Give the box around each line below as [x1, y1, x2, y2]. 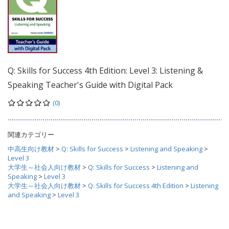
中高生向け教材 [8, 144, 54, 153]
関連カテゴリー [8, 129, 54, 139]
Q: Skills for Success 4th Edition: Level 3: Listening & [8, 64, 203, 76]
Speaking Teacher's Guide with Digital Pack [8, 79, 173, 90]
